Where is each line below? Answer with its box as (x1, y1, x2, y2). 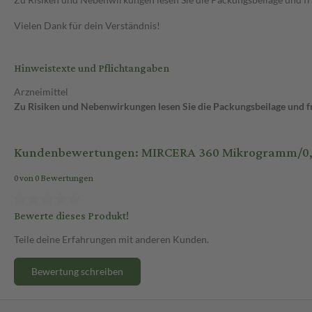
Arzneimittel (14, 86, 68, 98)
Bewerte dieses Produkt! (14, 205, 129, 226)
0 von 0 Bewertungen (14, 171, 93, 187)
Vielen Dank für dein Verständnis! (14, 19, 160, 32)
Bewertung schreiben (31, 265, 123, 277)
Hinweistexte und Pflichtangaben (14, 58, 169, 79)
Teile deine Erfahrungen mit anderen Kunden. (14, 233, 209, 245)
